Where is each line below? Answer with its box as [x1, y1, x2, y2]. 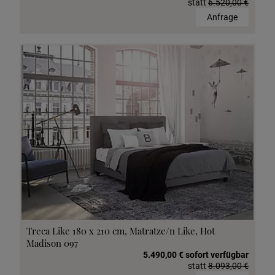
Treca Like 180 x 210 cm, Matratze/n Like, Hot [26, 224, 215, 237]
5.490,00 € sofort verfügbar [143, 249, 249, 260]
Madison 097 [26, 236, 78, 249]
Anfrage [207, 12, 238, 23]
